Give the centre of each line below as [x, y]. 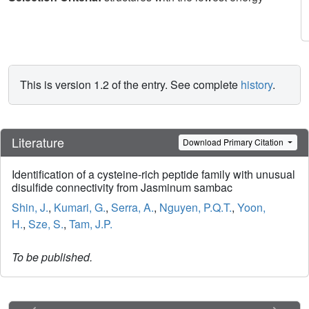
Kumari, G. [80, 208]
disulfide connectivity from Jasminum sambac [122, 188]
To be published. [52, 257]
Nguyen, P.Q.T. [196, 208]
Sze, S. [46, 224]
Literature [38, 142]
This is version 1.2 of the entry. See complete [130, 84]
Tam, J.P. [91, 224]
